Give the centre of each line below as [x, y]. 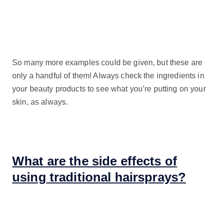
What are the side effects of [95, 161]
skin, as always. [40, 102]
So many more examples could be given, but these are [108, 62]
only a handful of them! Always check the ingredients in [108, 75]
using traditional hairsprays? [99, 177]
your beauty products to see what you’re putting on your [109, 89]
